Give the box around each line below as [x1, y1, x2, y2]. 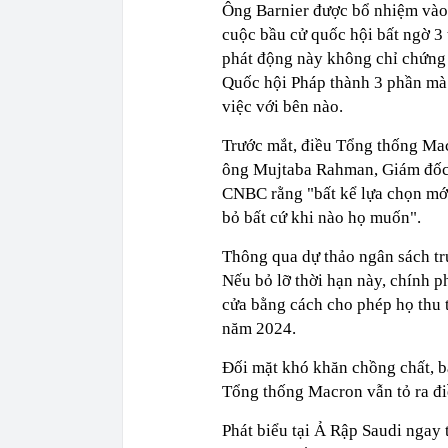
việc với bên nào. [222, 97, 343, 117]
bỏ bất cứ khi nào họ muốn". [222, 208, 425, 228]
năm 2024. [222, 319, 296, 339]
